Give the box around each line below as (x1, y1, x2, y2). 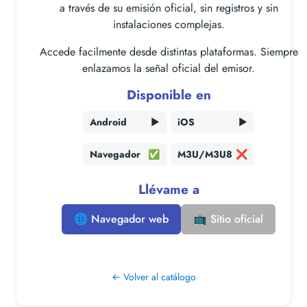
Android (90, 115, 127, 129)
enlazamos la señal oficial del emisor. (82, 60, 255, 76)
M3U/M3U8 (177, 147, 232, 161)
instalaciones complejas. (112, 16, 225, 32)
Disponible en (126, 86, 211, 104)
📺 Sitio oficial (193, 211, 263, 227)
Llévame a (138, 180, 199, 199)
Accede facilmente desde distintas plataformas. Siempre (39, 44, 298, 60)
